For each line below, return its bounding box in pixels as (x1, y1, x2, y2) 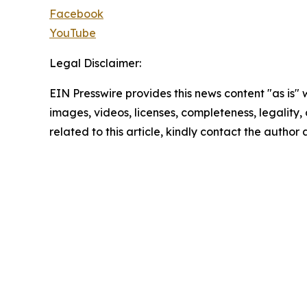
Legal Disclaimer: (49, 56, 141, 70)
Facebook (49, 6, 103, 21)
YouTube (49, 25, 96, 40)
